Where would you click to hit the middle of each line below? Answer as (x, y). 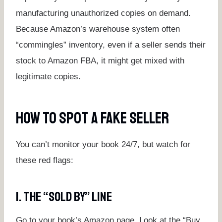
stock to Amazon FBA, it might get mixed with (100, 60)
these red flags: (45, 160)
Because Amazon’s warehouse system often (98, 29)
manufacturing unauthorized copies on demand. (103, 13)
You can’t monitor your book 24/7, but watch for (103, 144)
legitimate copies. (48, 76)
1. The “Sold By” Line (64, 197)
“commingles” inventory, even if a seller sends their (111, 45)
